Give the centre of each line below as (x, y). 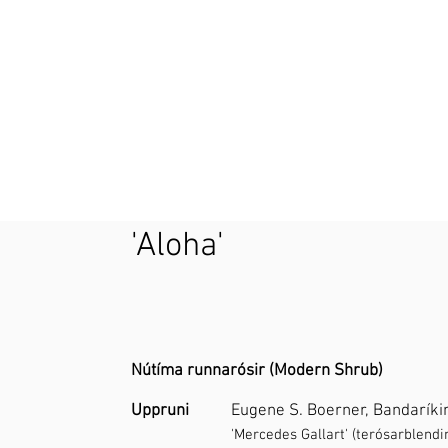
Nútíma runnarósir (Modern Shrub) (257, 371)
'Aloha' (178, 247)
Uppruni (160, 411)
